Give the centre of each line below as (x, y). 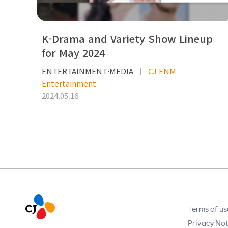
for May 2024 (73, 53)
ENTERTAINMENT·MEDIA (88, 71)
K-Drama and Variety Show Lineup (127, 39)
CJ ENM (162, 71)
